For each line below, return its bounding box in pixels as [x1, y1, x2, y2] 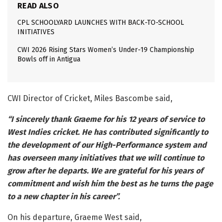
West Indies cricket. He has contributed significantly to [7, 127, 208, 137]
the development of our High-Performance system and [7, 140, 207, 150]
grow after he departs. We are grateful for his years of [7, 166, 203, 176]
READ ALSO [17, 1, 59, 11]
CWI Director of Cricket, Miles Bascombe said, [7, 94, 172, 104]
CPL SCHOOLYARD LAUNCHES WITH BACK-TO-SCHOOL [17, 18, 184, 27]
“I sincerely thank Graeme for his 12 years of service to [7, 114, 205, 124]
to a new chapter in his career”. [7, 192, 120, 202]
